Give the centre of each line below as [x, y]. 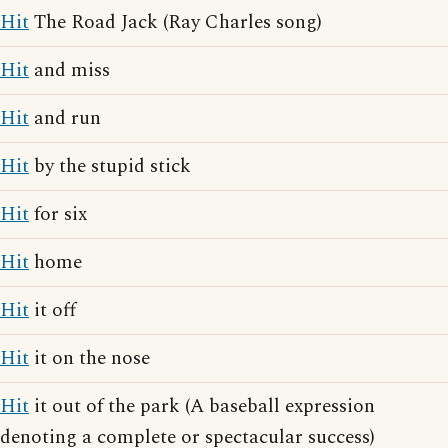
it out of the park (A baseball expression [202, 406]
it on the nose [89, 358]
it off [52, 310]
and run [65, 118]
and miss [69, 70]
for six [58, 214]
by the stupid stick [110, 166]
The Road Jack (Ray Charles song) [175, 22]
